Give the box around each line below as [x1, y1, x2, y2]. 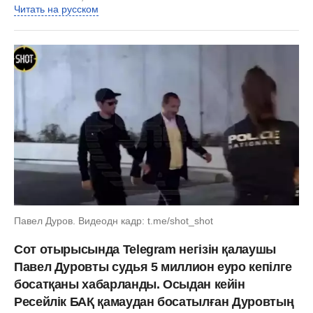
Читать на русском [14, 3, 99, 15]
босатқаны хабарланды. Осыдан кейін [14, 277, 245, 291]
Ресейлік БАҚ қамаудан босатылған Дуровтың [14, 294, 294, 309]
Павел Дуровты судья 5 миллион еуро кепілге [14, 259, 292, 274]
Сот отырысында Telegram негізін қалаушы [14, 242, 276, 256]
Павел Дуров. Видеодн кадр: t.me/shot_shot [14, 214, 213, 226]
